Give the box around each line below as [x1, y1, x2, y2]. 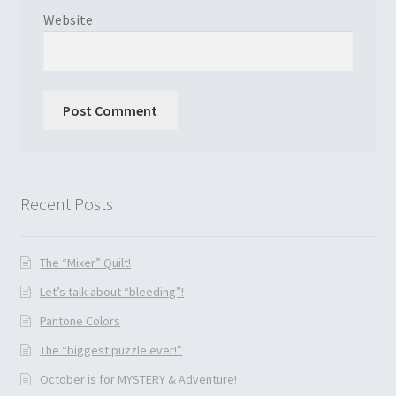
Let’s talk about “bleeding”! [40, 283, 185, 300]
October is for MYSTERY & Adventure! [40, 370, 238, 387]
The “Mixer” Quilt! [40, 254, 132, 270]
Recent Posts [19, 193, 113, 216]
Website [42, 11, 93, 29]
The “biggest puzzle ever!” [40, 341, 183, 358]
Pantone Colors [40, 312, 121, 329]
